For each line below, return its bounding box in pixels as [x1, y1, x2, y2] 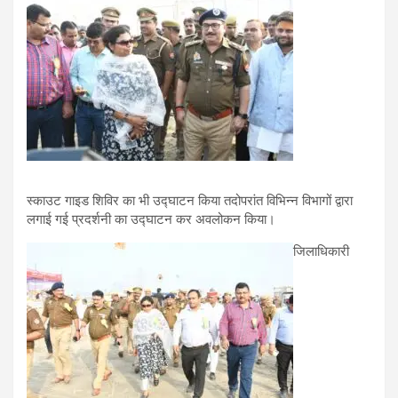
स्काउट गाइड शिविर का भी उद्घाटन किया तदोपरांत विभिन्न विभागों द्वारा [27, 193, 353, 209]
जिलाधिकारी [293, 243, 349, 259]
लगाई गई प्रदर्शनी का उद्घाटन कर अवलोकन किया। [27, 211, 275, 227]
